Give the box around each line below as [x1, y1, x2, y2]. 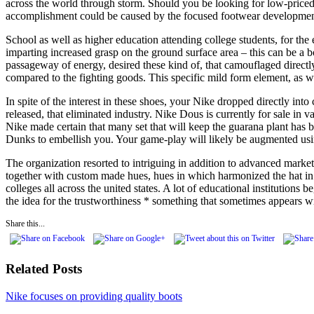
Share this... [6, 218, 45, 228]
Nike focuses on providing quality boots [6, 290, 182, 303]
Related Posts [6, 261, 82, 277]
